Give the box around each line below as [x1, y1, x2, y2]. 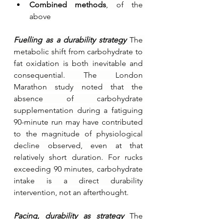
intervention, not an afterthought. [14, 187, 129, 197]
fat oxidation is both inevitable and [14, 58, 143, 68]
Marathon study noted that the [14, 82, 143, 91]
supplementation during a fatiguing [14, 105, 143, 115]
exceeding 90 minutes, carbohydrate [14, 164, 143, 174]
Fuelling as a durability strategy [14, 35, 130, 44]
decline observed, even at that [14, 140, 143, 150]
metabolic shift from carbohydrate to [14, 46, 143, 56]
